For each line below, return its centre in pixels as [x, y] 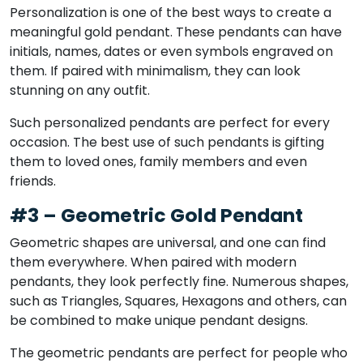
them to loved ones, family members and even [158, 162]
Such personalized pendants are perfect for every [170, 123]
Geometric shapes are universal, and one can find [168, 243]
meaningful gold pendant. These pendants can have [176, 32]
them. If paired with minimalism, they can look [155, 71]
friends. [33, 181]
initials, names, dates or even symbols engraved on [171, 52]
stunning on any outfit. [80, 91]
